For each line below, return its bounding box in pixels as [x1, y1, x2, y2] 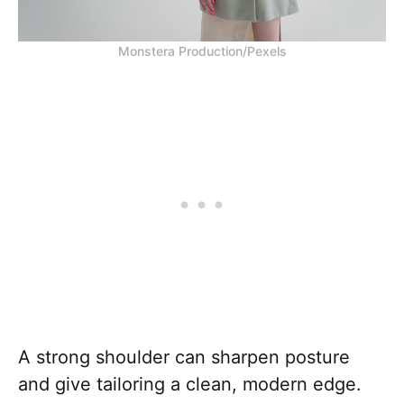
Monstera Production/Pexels [117, 43, 287, 60]
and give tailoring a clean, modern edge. [18, 373, 362, 396]
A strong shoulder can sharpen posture [18, 346, 350, 369]
